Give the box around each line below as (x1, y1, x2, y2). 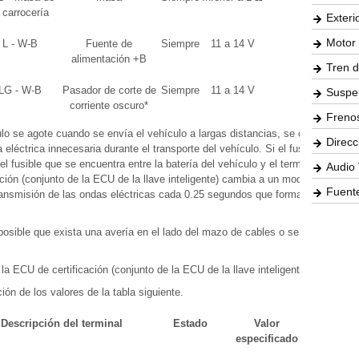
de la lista (305, 333, 353, 345)
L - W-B (2, 38, 38, 50)
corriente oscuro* (70, 99, 148, 111)
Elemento (305, 317, 353, 329)
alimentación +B (71, 53, 147, 65)
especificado (236, 333, 298, 345)
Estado (172, 317, 208, 329)
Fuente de (86, 38, 132, 50)
